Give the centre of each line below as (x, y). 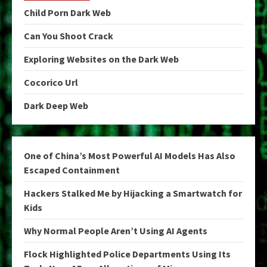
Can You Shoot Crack (69, 35)
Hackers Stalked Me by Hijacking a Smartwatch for (133, 193)
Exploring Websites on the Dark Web (101, 59)
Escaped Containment (72, 170)
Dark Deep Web (56, 105)
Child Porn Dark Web (67, 12)
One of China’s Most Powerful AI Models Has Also (130, 155)
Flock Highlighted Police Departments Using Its (127, 254)
